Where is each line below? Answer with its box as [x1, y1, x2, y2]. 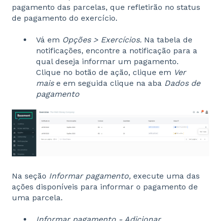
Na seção [12, 171, 49, 181]
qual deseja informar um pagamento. [36, 57, 179, 67]
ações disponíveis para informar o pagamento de [12, 182, 198, 191]
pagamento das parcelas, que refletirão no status [12, 2, 200, 12]
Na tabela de [144, 35, 192, 45]
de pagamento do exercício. [12, 13, 117, 23]
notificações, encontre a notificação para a [36, 46, 197, 56]
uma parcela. [12, 192, 63, 202]
